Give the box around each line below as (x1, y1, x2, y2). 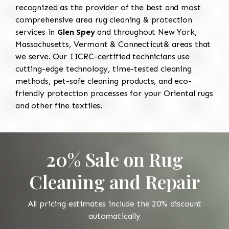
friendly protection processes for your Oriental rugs (15, 88, 213, 98)
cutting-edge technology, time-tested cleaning (15, 63, 192, 74)
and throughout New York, (95, 27, 197, 37)
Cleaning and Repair (29, 169, 200, 194)
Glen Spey (57, 27, 95, 37)
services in (15, 27, 58, 37)
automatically (88, 211, 141, 221)
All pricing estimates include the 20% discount (27, 198, 202, 209)
